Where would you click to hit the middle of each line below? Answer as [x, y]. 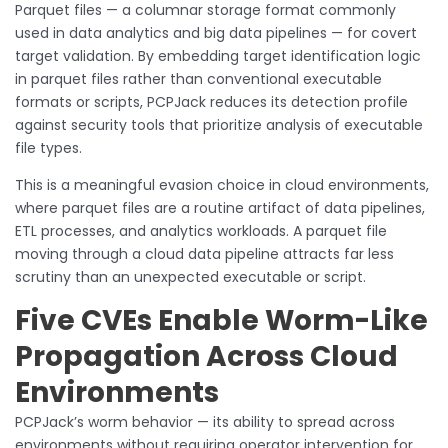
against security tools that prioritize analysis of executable [219, 124]
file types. [48, 147]
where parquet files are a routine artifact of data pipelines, [220, 207]
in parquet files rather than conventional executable [198, 78]
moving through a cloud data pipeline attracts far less [204, 253]
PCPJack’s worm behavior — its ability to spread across [205, 421]
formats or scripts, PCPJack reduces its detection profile [211, 101]
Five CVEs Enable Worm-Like [221, 320]
